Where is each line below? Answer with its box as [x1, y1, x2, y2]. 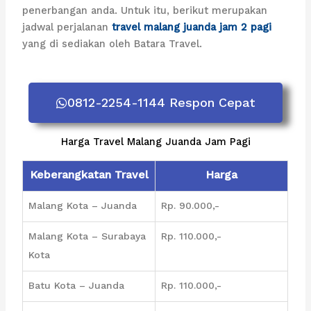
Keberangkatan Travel [29, 167, 149, 181]
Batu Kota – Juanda [28, 279, 125, 291]
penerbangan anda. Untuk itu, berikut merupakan [22, 4, 268, 17]
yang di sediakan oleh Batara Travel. [22, 37, 203, 51]
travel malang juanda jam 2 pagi [112, 21, 272, 34]
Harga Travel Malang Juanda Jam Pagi [60, 135, 251, 148]
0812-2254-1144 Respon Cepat [67, 94, 255, 110]
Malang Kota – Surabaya [28, 230, 146, 242]
